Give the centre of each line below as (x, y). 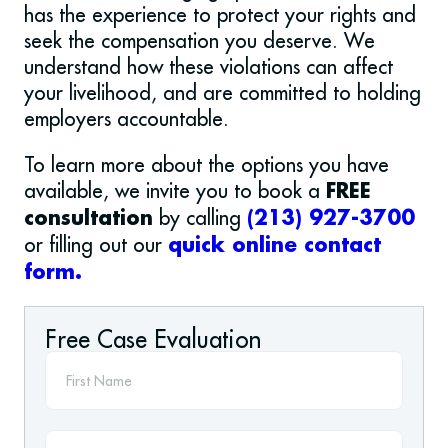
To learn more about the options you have (206, 165)
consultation (88, 219)
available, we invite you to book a (175, 191)
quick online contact (274, 246)
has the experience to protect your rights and (220, 15)
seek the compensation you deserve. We (199, 41)
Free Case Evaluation (153, 339)
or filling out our (96, 245)
